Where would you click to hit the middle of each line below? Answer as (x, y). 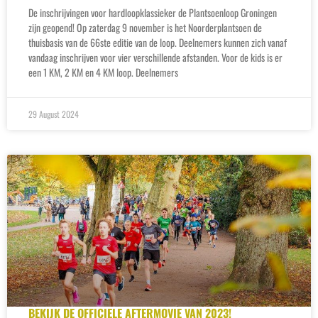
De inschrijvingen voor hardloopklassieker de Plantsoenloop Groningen (153, 12)
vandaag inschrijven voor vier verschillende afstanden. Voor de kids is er (155, 57)
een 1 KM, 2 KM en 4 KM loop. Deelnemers (103, 72)
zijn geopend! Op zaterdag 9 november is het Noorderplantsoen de (145, 27)
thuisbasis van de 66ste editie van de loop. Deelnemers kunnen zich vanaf (158, 42)
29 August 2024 (54, 114)
